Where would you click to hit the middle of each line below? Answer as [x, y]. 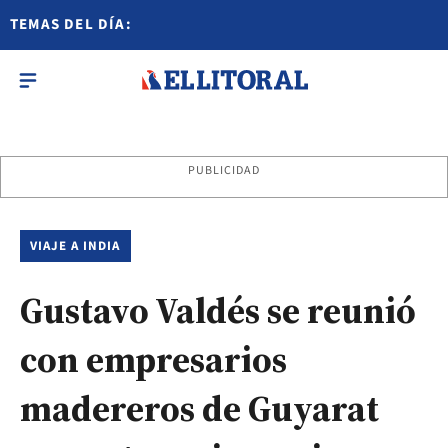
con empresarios [153, 359]
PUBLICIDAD [224, 170]
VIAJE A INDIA [75, 246]
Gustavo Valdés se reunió [218, 310]
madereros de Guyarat [199, 408]
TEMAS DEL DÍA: [71, 24]
